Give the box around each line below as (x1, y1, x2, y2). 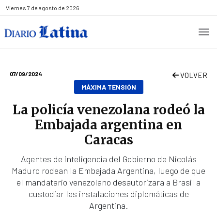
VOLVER (179, 71, 207, 79)
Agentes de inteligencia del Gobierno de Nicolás (20, 154, 197, 164)
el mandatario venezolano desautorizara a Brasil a (16, 177, 201, 187)
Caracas (84, 132, 133, 148)
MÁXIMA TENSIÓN (81, 83, 136, 91)
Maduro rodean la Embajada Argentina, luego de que (12, 165, 205, 176)
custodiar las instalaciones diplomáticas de (28, 188, 189, 199)
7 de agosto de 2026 (26, 4, 79, 11)
